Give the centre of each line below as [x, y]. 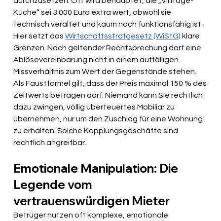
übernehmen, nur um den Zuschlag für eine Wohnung [109, 119]
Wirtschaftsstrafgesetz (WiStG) [123, 36]
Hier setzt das [39, 36]
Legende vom [54, 185]
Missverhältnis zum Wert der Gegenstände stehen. [106, 72]
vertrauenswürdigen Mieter [92, 201]
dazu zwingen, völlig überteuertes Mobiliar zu [95, 107]
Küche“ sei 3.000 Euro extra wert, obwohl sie [93, 13]
